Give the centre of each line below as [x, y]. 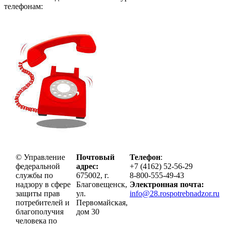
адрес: [87, 166]
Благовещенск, [102, 184]
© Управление [40, 157]
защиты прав [38, 193]
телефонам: [23, 6]
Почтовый [95, 157]
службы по [34, 175]
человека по [36, 220]
